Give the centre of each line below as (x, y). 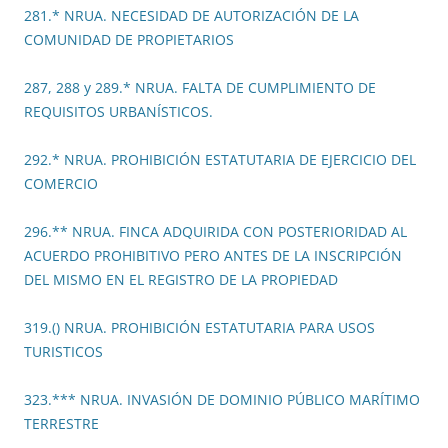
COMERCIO (61, 184)
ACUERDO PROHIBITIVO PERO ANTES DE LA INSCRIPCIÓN (213, 256)
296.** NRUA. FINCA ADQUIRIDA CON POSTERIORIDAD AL (215, 232)
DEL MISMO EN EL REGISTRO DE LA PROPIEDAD (181, 280)
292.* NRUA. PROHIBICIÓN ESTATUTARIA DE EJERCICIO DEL (220, 160)
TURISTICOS (63, 352)
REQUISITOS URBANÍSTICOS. (118, 112)
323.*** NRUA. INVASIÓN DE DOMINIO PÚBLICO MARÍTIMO (222, 400)
